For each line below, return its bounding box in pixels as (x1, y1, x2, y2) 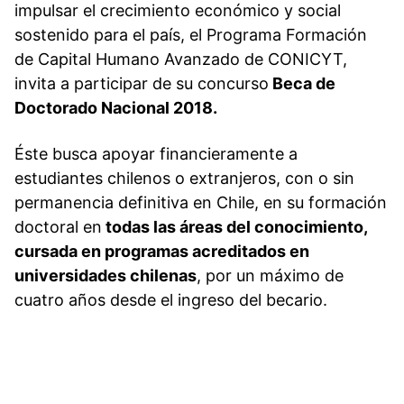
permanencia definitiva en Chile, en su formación (14, 193, 387, 212)
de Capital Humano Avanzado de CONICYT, (14, 50, 347, 69)
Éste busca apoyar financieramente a (14, 144, 298, 163)
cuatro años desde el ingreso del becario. (14, 290, 327, 309)
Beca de (269, 74, 335, 93)
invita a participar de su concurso (14, 74, 269, 93)
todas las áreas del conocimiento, (102, 217, 367, 236)
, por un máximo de (197, 266, 344, 285)
